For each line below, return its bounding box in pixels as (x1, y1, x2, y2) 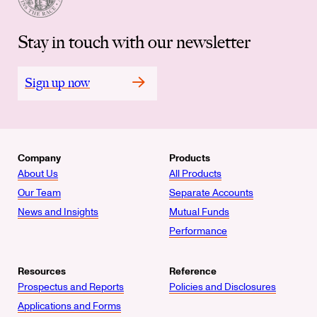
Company (18, 151, 61, 166)
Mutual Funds (169, 205, 229, 219)
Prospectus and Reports (18, 280, 124, 294)
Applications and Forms (18, 299, 121, 313)
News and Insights (18, 205, 98, 219)
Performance (169, 224, 227, 238)
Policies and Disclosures (169, 280, 276, 294)
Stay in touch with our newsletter (18, 31, 250, 53)
